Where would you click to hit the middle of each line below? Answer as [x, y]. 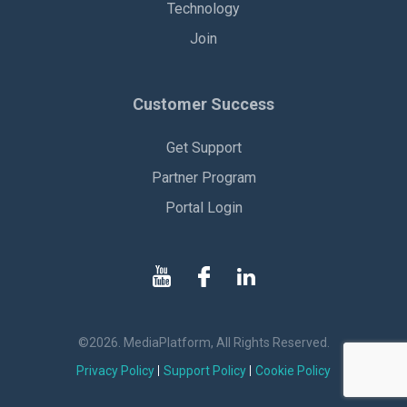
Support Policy [205, 371]
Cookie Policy [293, 371]
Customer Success [203, 104]
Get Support [203, 148]
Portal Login [203, 208]
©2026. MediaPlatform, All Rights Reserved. [203, 342]
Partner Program [203, 178]
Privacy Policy [115, 371]
